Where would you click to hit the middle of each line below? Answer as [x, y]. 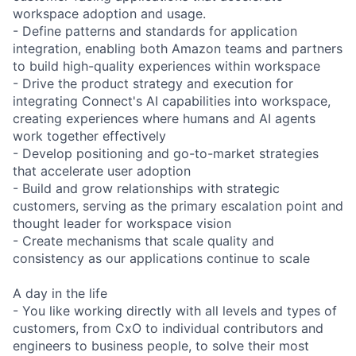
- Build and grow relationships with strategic [146, 188]
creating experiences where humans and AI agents [164, 118]
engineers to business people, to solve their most [161, 345]
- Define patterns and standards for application [155, 31]
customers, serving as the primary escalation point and [178, 205]
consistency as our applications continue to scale [161, 258]
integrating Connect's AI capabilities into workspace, [172, 101]
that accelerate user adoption [102, 170]
